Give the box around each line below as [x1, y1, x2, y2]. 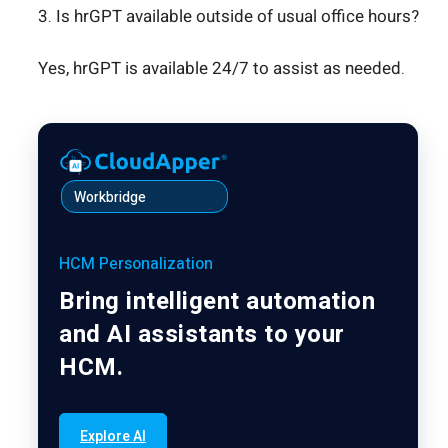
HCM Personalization [59, 251, 213, 276]
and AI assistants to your [59, 316, 345, 352]
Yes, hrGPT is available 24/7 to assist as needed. [38, 56, 405, 82]
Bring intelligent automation [59, 283, 375, 319]
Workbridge [74, 186, 146, 208]
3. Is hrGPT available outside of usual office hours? [38, 3, 419, 29]
